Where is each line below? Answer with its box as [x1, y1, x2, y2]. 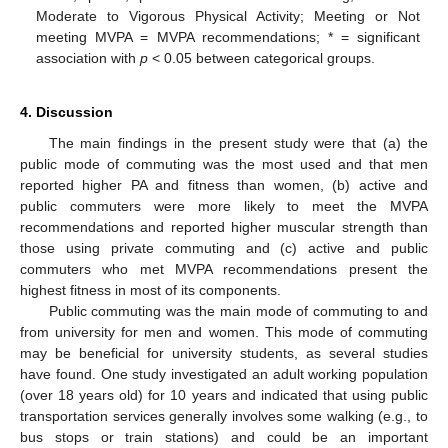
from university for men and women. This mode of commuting [20, 324, 428, 341]
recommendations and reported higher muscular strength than [20, 219, 428, 236]
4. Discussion [20, 104, 113, 121]
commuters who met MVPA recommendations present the [20, 261, 428, 278]
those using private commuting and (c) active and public [20, 240, 428, 257]
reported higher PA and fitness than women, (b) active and [20, 177, 428, 194]
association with [36, 50, 141, 67]
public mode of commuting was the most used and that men [20, 156, 428, 173]
